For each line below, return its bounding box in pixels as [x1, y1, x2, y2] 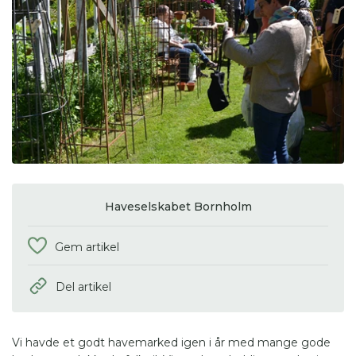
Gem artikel [55, 239, 119, 254]
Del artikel [56, 280, 111, 294]
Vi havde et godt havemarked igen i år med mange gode [12, 335, 331, 350]
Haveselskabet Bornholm [104, 199, 252, 214]
